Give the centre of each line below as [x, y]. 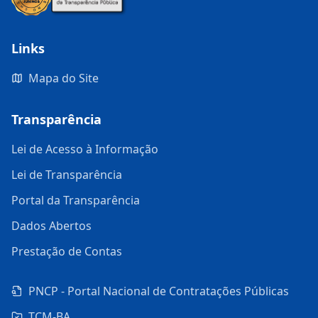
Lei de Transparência [67, 175]
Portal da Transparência [76, 201]
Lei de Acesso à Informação [85, 149]
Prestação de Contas [67, 252]
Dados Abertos [51, 226]
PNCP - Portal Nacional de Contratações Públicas [159, 291]
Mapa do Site [64, 78]
